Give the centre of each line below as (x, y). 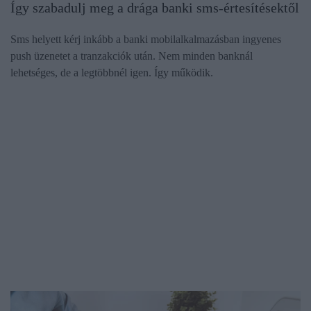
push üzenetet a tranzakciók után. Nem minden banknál (132, 56)
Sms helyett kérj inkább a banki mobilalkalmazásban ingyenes (146, 40)
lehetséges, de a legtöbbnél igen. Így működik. (115, 73)
